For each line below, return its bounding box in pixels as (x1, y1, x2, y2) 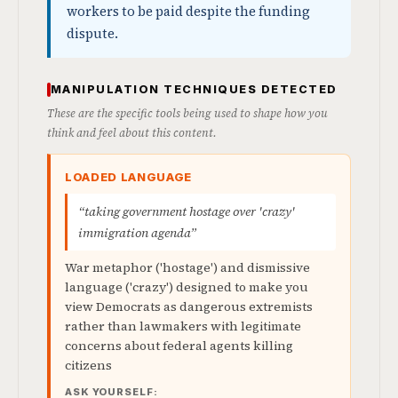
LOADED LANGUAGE (65, 170, 192, 184)
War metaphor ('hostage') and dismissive (65, 259, 310, 276)
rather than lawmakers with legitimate (65, 317, 301, 335)
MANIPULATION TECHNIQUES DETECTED (51, 83, 338, 96)
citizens (65, 356, 112, 374)
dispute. (67, 25, 118, 43)
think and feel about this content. (47, 125, 217, 140)
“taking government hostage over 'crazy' (78, 203, 295, 220)
